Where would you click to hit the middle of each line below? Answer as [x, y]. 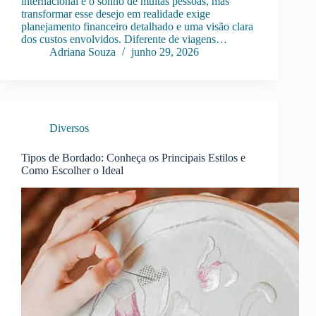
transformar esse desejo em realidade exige [116, 14]
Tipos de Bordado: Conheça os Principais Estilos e [133, 158]
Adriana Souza [83, 52]
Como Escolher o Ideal [72, 171]
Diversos [69, 128]
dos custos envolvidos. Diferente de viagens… [124, 39]
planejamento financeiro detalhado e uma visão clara [137, 27]
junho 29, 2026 [165, 52]
